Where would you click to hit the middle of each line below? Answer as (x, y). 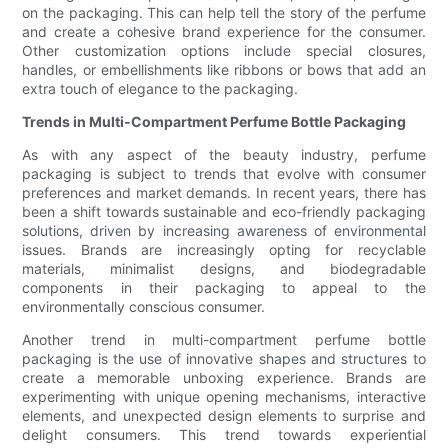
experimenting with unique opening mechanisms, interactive (224, 397)
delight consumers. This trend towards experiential (224, 435)
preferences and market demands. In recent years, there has (224, 193)
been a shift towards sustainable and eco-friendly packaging (224, 212)
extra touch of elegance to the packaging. (160, 89)
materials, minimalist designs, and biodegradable (224, 269)
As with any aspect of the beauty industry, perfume (224, 155)
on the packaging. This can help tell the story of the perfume (224, 13)
